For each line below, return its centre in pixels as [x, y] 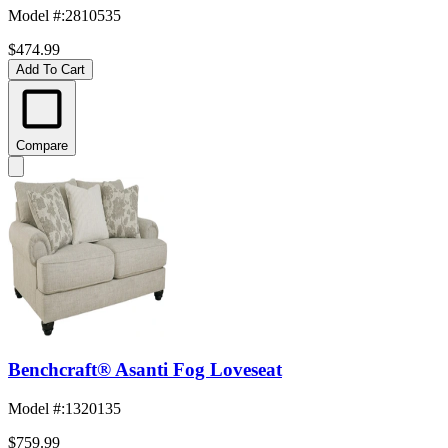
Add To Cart [50, 69]
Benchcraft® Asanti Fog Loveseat [145, 370]
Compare [42, 145]
